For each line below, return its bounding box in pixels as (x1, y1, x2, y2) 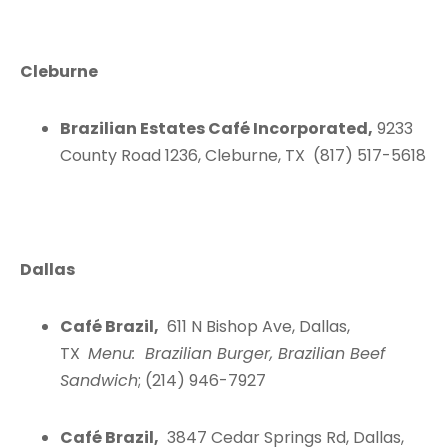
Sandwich (60, 369, 138, 392)
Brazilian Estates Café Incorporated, (60, 117, 373, 140)
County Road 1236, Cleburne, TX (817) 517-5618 (60, 144, 426, 167)
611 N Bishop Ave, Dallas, (159, 315, 350, 338)
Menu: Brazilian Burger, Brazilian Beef (88, 342, 385, 365)
